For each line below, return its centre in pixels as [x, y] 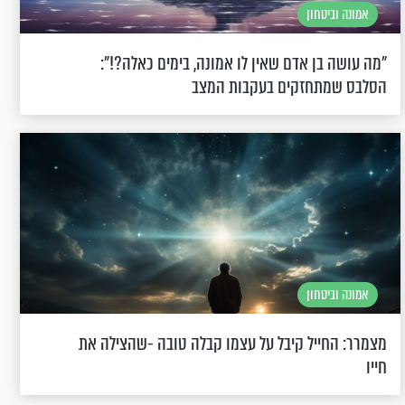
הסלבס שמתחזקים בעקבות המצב [289, 86]
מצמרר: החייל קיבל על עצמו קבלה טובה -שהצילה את [232, 343]
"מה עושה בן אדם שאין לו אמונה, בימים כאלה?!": [243, 63]
